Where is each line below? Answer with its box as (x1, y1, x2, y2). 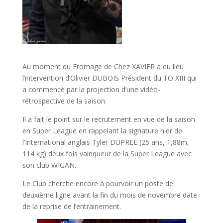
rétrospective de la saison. (22, 96, 107, 106)
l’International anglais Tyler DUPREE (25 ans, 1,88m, (22, 137, 189, 147)
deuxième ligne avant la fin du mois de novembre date (22, 190, 197, 200)
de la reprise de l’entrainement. (22, 201, 121, 211)
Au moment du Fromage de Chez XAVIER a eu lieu (22, 61, 184, 71)
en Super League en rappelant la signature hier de (22, 125, 182, 135)
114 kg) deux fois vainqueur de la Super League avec (22, 148, 192, 158)
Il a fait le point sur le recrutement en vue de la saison (22, 114, 195, 124)
